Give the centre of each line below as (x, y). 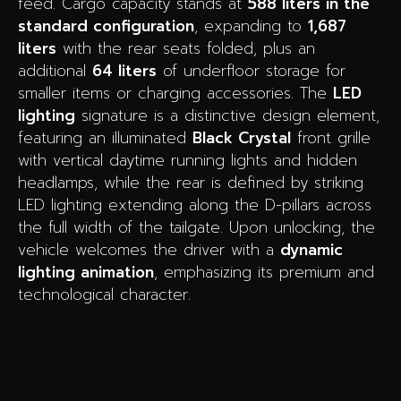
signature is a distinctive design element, (227, 115)
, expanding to (251, 26)
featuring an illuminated (105, 137)
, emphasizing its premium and (264, 272)
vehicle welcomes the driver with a (149, 249)
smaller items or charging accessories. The (175, 93)
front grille (331, 137)
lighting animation (86, 272)
